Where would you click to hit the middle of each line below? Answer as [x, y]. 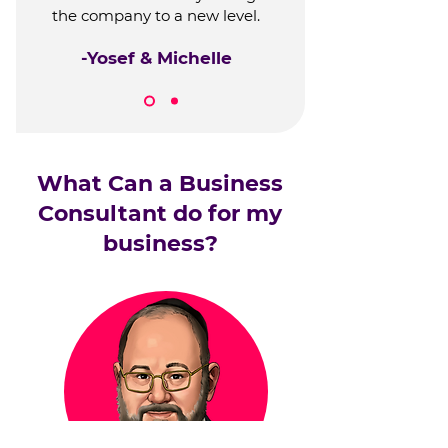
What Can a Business [160, 183]
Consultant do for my [160, 213]
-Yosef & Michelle [156, 57]
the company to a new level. [156, 15]
